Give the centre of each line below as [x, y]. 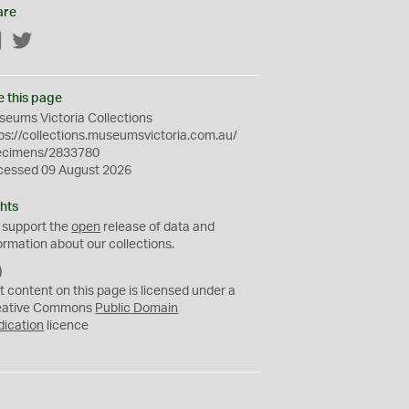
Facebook [32, 42]
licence [67, 326]
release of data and [158, 227]
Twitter [53, 42]
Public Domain [137, 309]
